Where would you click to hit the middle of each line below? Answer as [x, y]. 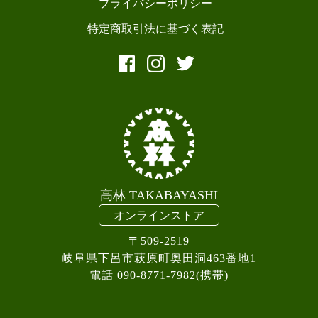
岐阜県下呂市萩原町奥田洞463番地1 [159, 258]
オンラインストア [159, 215]
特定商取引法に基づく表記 [155, 29]
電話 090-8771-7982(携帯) [159, 275]
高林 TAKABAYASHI [159, 195]
